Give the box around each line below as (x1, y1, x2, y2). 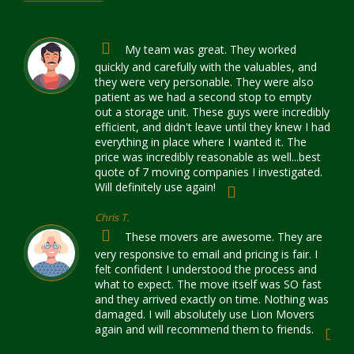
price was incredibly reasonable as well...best (95, 149, 321, 164)
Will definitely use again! (95, 179, 216, 194)
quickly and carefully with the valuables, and (95, 59, 317, 74)
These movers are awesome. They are (122, 229, 322, 244)
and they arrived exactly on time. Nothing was (95, 292, 329, 307)
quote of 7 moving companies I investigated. (95, 164, 322, 179)
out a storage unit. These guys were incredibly (95, 104, 330, 119)
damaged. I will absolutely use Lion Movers (95, 307, 314, 322)
